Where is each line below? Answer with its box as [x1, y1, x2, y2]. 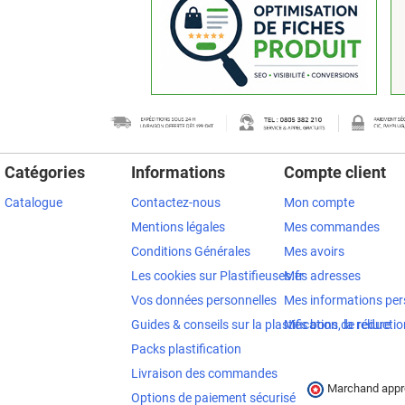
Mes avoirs [284, 244, 345, 259]
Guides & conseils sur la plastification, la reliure [130, 317, 391, 333]
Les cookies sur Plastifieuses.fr [130, 268, 304, 284]
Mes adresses [284, 268, 362, 284]
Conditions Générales [130, 244, 250, 259]
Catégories [5, 163, 85, 183]
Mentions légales [130, 220, 225, 235]
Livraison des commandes [130, 366, 278, 381]
